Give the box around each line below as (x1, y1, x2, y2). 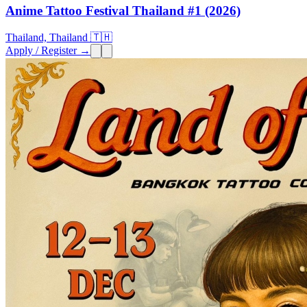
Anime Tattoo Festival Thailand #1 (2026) (5, 3, 241, 18)
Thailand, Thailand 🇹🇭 (5, 31, 112, 43)
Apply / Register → (5, 44, 90, 56)
